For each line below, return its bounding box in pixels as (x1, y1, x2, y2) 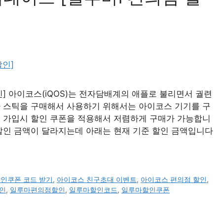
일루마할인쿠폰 (121, 185, 170, 194)
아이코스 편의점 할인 (141, 175, 207, 184)
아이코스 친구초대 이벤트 (57, 175, 137, 184)
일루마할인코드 (69, 185, 117, 194)
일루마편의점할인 (10, 185, 65, 194)
